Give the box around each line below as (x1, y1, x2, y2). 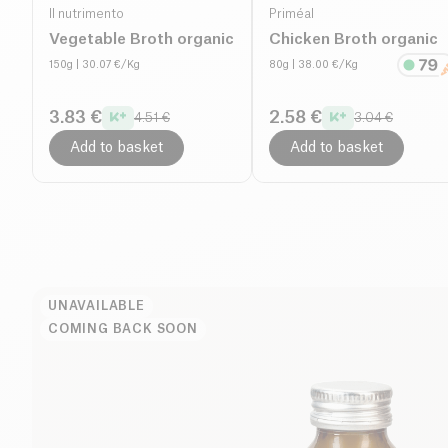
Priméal (269, 7, 314, 20)
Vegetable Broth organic (49, 31, 234, 47)
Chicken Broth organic (269, 31, 438, 47)
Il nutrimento (49, 7, 124, 20)
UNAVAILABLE (48, 299, 145, 312)
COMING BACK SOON (48, 322, 198, 335)
